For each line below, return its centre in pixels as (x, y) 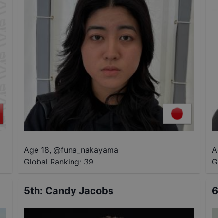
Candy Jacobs (80, 191)
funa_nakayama (90, 150)
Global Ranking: (53, 162)
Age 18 (37, 150)
